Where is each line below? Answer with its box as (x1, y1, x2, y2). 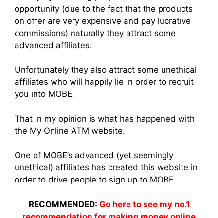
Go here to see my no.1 (99, 199, 190, 209)
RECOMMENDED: (28, 199, 99, 209)
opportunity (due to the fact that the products (15, 3, 193, 14)
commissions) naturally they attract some (15, 28, 176, 38)
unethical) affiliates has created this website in (15, 163, 198, 173)
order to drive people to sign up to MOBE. (15, 175, 176, 185)
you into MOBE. (15, 89, 74, 99)
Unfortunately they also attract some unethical (15, 65, 197, 75)
